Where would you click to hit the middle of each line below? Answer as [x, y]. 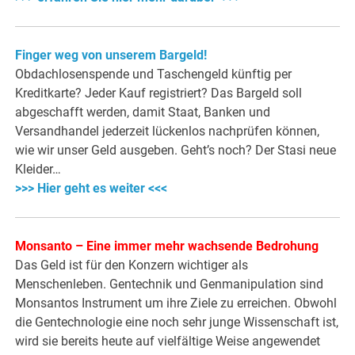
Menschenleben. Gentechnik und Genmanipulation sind [170, 284]
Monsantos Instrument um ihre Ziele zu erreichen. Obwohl [176, 303]
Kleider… [38, 170]
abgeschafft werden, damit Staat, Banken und [143, 113]
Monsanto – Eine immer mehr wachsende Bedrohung [167, 246]
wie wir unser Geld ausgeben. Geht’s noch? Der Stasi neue [176, 151]
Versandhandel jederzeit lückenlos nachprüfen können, [168, 132]
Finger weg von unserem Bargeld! [111, 55]
